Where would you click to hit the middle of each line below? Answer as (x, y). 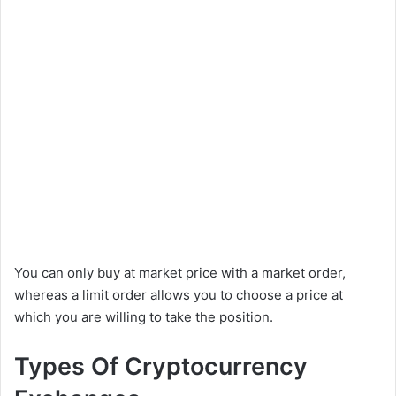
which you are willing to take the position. (144, 316)
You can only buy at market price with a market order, (180, 272)
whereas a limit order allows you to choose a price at (179, 294)
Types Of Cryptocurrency (161, 366)
